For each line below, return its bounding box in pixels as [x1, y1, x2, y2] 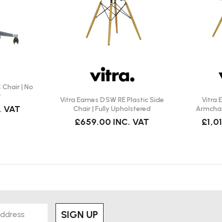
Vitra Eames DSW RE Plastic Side [60, 95, 164, 104]
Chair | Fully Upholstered [73, 104, 151, 113]
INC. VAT [113, 116, 150, 127]
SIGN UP [61, 208, 99, 221]
